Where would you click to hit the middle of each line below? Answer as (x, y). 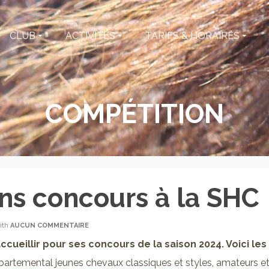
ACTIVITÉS (90, 36)
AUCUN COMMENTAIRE (50, 225)
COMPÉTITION (134, 114)
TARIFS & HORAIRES (192, 36)
